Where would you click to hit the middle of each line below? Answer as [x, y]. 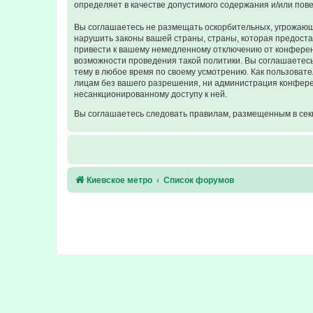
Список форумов [199, 180]
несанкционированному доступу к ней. [151, 94]
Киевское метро [119, 180]
